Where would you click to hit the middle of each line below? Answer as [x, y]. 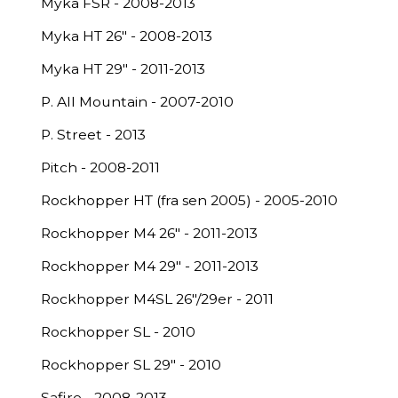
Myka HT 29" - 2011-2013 [123, 69]
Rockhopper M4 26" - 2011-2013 [149, 233]
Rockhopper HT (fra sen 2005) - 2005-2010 [189, 200]
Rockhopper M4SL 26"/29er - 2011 [157, 299]
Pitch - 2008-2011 [100, 167]
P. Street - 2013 [93, 135]
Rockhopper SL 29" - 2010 [131, 365]
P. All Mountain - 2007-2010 [137, 102]
